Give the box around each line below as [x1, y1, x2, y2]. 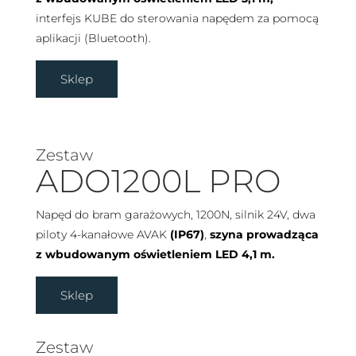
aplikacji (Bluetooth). [35, 31, 151, 46]
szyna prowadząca [209, 227, 319, 242]
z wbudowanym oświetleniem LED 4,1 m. [35, 247, 275, 262]
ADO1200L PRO [35, 161, 281, 201]
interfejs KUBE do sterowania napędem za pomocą [35, 11, 319, 26]
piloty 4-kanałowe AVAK [35, 227, 170, 242]
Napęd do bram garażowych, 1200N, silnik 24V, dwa [35, 207, 315, 222]
